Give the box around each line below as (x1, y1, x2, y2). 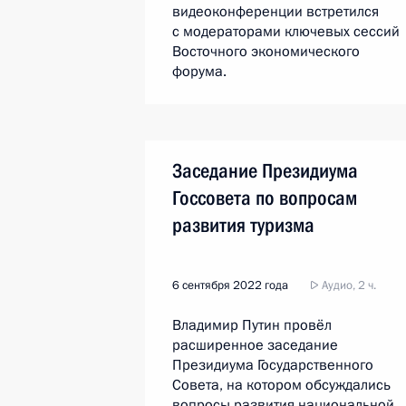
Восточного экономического (172, 42, 360, 62)
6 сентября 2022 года (172, 277, 288, 294)
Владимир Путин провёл (172, 315, 332, 335)
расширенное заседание (172, 335, 338, 355)
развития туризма (172, 214, 314, 237)
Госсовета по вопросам (172, 187, 357, 209)
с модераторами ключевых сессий (172, 22, 400, 42)
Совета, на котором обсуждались (172, 375, 391, 395)
